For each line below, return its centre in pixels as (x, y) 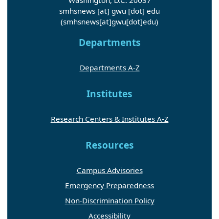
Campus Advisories (109, 170)
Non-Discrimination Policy (109, 200)
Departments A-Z (109, 67)
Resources (109, 145)
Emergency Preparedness (109, 185)
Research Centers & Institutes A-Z (109, 119)
